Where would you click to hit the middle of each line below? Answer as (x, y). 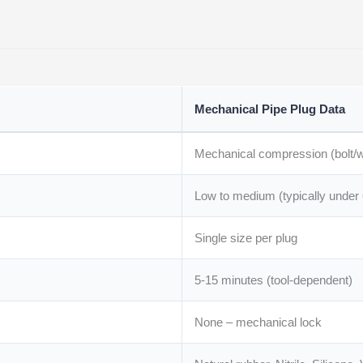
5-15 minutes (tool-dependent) (274, 280)
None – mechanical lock (258, 322)
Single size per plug (246, 238)
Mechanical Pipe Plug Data (270, 109)
